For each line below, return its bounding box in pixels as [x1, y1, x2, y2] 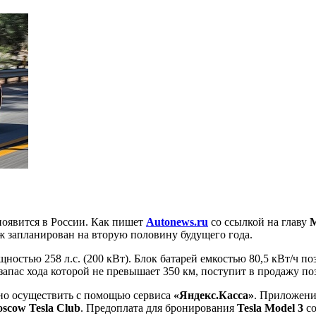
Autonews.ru [146, 215, 208, 228]
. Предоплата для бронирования [80, 301, 237, 314]
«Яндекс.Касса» [174, 288, 254, 301]
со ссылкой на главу [208, 215, 310, 228]
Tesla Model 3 [237, 301, 303, 314]
